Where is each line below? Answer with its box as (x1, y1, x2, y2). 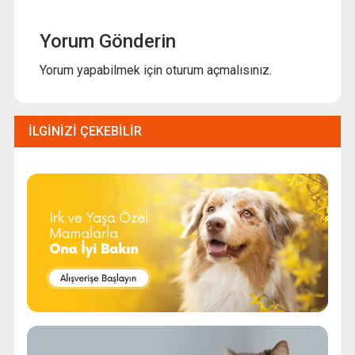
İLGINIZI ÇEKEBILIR (28, 123, 142, 139)
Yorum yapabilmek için (39, 62, 166, 78)
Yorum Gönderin (39, 29, 176, 52)
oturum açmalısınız (165, 62, 269, 78)
